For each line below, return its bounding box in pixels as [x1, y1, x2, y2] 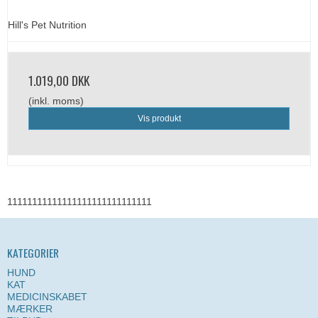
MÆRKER [7, 302, 53, 314]
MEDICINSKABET [7, 290, 87, 302]
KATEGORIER [7, 244, 59, 262]
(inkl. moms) [28, 95, 84, 107]
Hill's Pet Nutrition [8, 19, 87, 31]
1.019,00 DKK [28, 71, 89, 90]
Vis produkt [137, 114, 181, 124]
